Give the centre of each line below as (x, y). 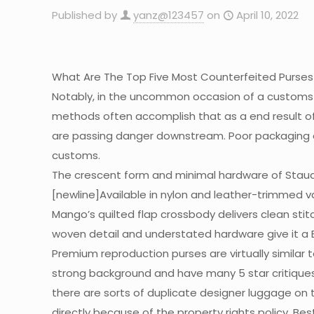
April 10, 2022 (267, 15)
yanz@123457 (169, 15)
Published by (84, 15)
